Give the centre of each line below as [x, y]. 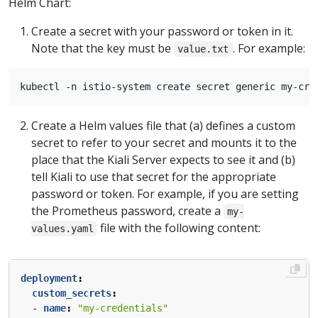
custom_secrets [72, 294]
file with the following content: [179, 228]
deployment [49, 279]
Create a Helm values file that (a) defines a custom [163, 126]
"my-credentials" [123, 308]
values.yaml [62, 229]
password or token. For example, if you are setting [165, 194]
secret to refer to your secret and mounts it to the [164, 143]
